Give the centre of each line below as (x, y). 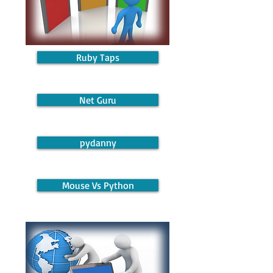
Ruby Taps (98, 57)
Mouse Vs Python (98, 185)
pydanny (98, 143)
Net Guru (98, 100)
